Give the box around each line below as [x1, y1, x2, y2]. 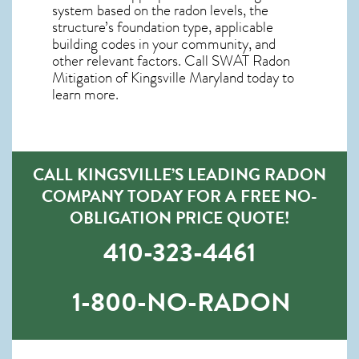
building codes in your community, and [52, 32, 276, 55]
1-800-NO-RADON [72, 283, 291, 321]
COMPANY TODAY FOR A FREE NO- [42, 183, 317, 208]
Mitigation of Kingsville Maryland [52, 66, 244, 89]
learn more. [52, 83, 119, 106]
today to [244, 66, 294, 89]
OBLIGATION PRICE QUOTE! [69, 204, 290, 230]
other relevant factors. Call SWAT [52, 49, 252, 72]
